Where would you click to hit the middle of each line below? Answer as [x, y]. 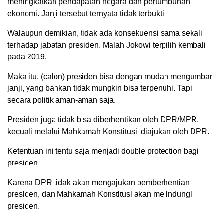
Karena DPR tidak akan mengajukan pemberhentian [98, 182]
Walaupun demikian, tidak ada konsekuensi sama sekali [105, 33]
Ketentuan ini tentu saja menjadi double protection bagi [103, 151]
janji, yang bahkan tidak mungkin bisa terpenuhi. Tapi [100, 88]
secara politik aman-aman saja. [62, 100]
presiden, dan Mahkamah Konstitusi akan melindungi [100, 194]
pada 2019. [27, 57]
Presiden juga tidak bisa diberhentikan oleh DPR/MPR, [103, 120]
